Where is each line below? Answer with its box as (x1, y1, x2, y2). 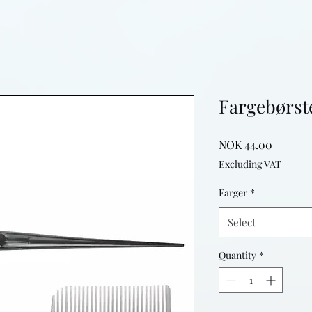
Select (228, 214, 256, 229)
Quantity (219, 248, 256, 262)
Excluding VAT (219, 157, 281, 171)
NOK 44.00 (219, 136, 272, 152)
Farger (219, 185, 247, 199)
